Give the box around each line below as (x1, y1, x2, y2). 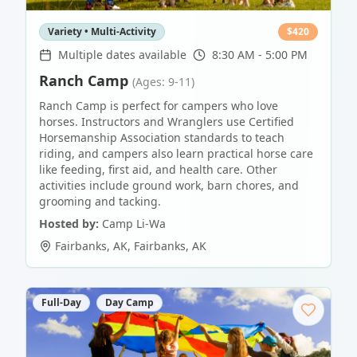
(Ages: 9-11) (132, 74, 194, 89)
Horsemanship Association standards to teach (39, 130, 284, 145)
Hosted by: (39, 216, 99, 231)
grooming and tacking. (39, 194, 161, 209)
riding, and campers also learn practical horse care (39, 146, 313, 161)
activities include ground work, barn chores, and (39, 178, 299, 193)
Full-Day (41, 296, 81, 309)
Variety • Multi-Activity (48, 25, 156, 38)
